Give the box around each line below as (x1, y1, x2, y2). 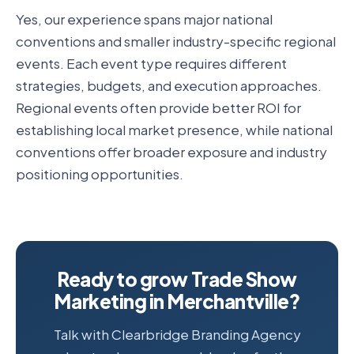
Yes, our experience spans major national (16, 9, 273, 28)
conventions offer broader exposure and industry (16, 142, 327, 160)
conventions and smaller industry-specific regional (16, 32, 336, 50)
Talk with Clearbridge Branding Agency (53, 326, 301, 344)
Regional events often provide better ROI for (16, 98, 301, 116)
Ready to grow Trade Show (57, 266, 297, 291)
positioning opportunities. (16, 164, 183, 183)
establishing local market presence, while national (16, 120, 333, 138)
